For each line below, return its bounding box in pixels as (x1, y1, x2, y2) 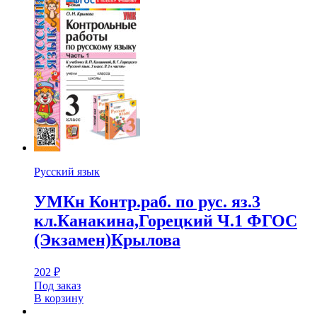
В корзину (34, 292, 83, 304)
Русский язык (34, 165, 100, 178)
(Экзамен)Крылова (34, 230, 180, 249)
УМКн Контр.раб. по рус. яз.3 (34, 192, 260, 211)
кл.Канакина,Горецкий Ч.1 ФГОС (34, 211, 297, 230)
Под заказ (34, 279, 81, 292)
